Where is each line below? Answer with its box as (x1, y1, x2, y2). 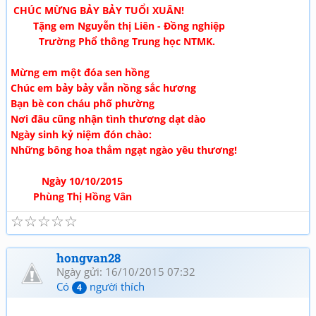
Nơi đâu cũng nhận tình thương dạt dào (11, 112, 206, 126)
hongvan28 (56, 250, 121, 266)
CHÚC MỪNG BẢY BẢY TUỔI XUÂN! (11, 4, 184, 17)
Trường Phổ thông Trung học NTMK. (11, 35, 215, 48)
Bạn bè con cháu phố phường (11, 97, 154, 110)
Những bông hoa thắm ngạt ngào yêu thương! (11, 143, 237, 157)
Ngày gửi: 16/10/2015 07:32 (56, 265, 195, 279)
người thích (87, 279, 145, 293)
